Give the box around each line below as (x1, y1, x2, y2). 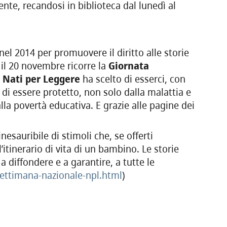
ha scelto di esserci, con (80, 72, 185, 86)
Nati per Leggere (2, 72, 80, 86)
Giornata (108, 59, 149, 73)
